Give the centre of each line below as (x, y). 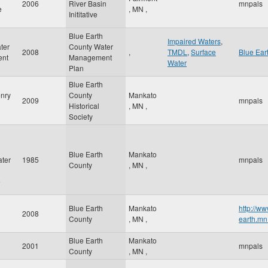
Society (81, 116)
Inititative (83, 14)
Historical (84, 106)
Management (90, 57)
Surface (203, 52)
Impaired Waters (194, 41)
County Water (91, 46)
